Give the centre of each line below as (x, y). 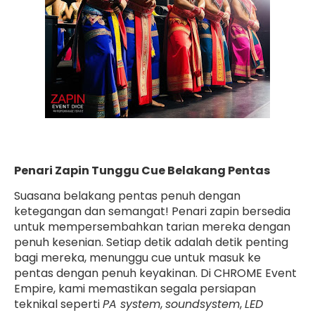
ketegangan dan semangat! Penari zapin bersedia (152, 211)
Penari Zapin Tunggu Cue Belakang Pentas (142, 171)
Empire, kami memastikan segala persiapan (135, 289)
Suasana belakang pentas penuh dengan (127, 196)
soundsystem (202, 304)
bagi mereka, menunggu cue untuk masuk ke (137, 258)
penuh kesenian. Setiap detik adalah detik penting (151, 242)
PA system (131, 304)
